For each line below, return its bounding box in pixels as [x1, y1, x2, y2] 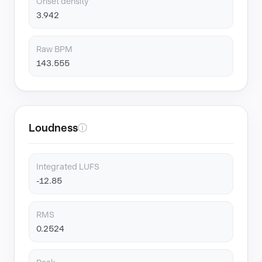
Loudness [29, 122, 78, 134]
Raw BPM [36, 44, 73, 54]
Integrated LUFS [36, 162, 99, 171]
